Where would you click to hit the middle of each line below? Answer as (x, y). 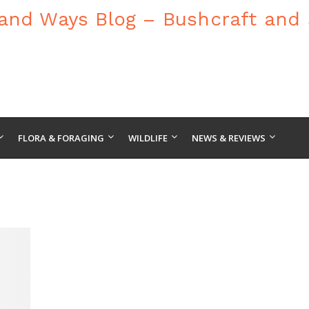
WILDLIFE (148, 138)
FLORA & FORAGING (61, 138)
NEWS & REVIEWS (229, 138)
